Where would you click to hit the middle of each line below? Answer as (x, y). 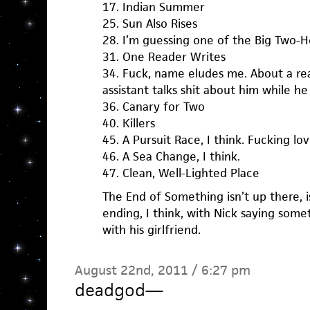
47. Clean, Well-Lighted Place (181, 173)
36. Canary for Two (153, 106)
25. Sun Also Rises (149, 23)
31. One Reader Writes (164, 56)
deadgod (110, 290)
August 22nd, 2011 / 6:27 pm (162, 270)
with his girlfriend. (151, 229)
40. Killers (128, 123)
